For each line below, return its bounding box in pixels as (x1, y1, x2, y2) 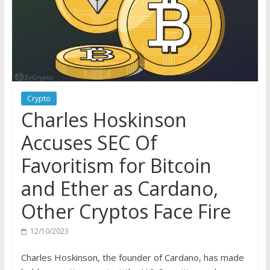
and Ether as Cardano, (20, 175, 218, 202)
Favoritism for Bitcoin (20, 152, 212, 179)
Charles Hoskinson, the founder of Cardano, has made (20, 251, 244, 264)
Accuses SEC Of (20, 130, 157, 156)
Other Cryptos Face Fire (20, 198, 231, 225)
